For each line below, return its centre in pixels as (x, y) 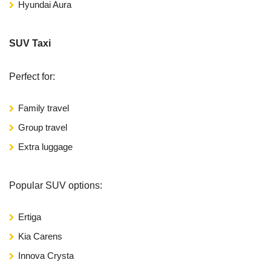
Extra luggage (45, 146)
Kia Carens (40, 236)
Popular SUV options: (56, 185)
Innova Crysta (46, 255)
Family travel (44, 108)
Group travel (43, 127)
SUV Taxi (30, 43)
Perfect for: (32, 76)
